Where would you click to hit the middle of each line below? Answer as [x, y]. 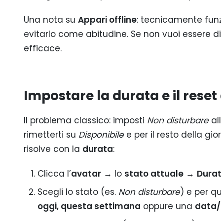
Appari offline [107, 20]
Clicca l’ [54, 173]
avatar [86, 173]
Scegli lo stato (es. [78, 192]
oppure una [167, 206]
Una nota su [51, 20]
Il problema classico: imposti [85, 120]
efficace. [43, 49]
